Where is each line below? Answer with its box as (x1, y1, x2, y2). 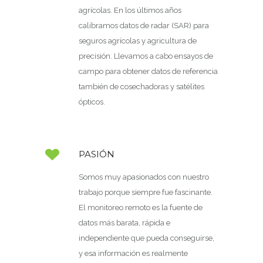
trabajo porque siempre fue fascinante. (79, 188, 213, 197)
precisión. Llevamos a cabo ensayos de (79, 52, 213, 60)
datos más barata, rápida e (79, 218, 170, 227)
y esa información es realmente (79, 249, 188, 258)
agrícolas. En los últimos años (79, 6, 181, 15)
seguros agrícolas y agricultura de (79, 36, 197, 45)
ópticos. (79, 97, 105, 106)
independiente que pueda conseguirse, (79, 234, 214, 242)
